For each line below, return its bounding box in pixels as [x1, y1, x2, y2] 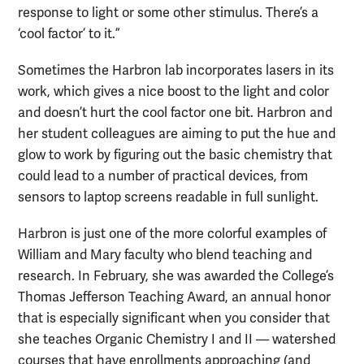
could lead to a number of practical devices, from [18, 167, 308, 184]
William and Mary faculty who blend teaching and [18, 247, 312, 264]
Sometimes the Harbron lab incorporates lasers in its [18, 62, 334, 79]
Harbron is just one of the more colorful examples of [18, 226, 327, 243]
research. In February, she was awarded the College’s [18, 268, 334, 285]
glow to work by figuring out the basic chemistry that [18, 146, 332, 163]
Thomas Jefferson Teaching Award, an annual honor [18, 289, 331, 306]
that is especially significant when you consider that [18, 310, 330, 327]
